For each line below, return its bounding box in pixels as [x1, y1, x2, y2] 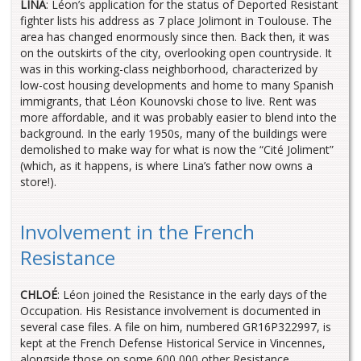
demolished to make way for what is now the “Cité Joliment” [20, 142, 334, 158]
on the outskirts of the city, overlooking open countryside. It [20, 45, 332, 61]
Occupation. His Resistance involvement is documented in [20, 303, 321, 319]
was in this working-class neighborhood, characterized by [20, 61, 317, 77]
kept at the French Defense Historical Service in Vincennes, [20, 335, 326, 351]
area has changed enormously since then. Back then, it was [20, 29, 330, 45]
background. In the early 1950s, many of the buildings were [20, 126, 327, 142]
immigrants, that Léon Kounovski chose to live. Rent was [20, 93, 317, 110]
